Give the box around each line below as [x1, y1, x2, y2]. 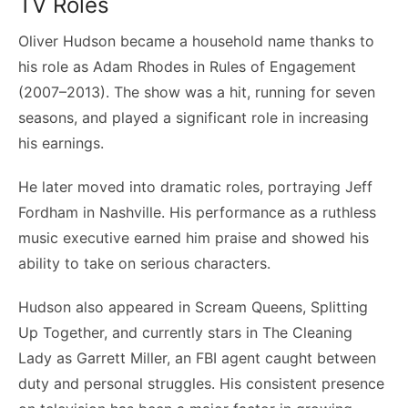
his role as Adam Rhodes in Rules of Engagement [18, 56, 356, 76]
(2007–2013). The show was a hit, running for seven [18, 82, 375, 101]
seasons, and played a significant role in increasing [18, 107, 369, 127]
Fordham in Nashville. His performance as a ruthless [18, 202, 376, 221]
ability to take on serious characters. [18, 253, 270, 272]
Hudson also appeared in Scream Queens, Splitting [18, 297, 368, 316]
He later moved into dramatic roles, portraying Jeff [18, 177, 372, 196]
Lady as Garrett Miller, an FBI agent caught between [18, 348, 376, 367]
